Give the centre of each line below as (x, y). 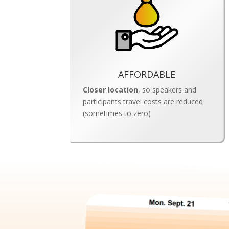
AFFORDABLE (147, 74)
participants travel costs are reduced (143, 102)
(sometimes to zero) (117, 113)
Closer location (111, 90)
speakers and (175, 90)
